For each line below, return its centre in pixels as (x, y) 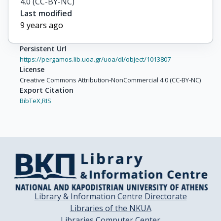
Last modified (46, 13)
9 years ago (42, 25)
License (32, 69)
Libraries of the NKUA (110, 208)
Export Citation (47, 90)
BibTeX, (31, 100)
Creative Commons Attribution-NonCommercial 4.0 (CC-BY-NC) (110, 80)
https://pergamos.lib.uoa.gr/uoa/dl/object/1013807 (95, 59)
